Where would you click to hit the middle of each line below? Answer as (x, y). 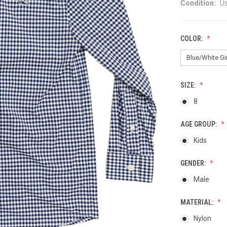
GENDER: (194, 163)
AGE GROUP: (199, 124)
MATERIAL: (198, 202)
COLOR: (192, 38)
